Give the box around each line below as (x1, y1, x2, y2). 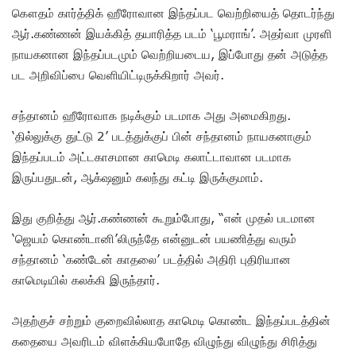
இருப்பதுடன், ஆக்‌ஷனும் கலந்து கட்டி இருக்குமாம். (12, 169, 263, 184)
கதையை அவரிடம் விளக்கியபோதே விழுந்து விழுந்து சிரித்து (12, 333, 317, 348)
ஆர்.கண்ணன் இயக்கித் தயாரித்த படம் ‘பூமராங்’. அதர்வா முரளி (12, 25, 332, 41)
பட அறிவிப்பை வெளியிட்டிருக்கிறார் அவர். (12, 67, 224, 82)
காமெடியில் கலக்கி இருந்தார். (12, 272, 164, 287)
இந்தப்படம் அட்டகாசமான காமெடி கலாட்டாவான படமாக (12, 149, 291, 164)
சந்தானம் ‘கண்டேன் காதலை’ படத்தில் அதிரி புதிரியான (12, 251, 291, 266)
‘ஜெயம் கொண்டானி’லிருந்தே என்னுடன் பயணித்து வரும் (12, 230, 296, 246)
